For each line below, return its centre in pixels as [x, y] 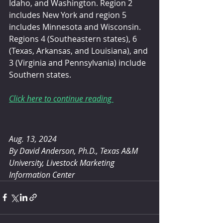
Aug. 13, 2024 [33, 139]
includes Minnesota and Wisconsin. [76, 27]
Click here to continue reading [61, 99]
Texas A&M [120, 151]
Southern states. [40, 75]
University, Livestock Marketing [63, 163]
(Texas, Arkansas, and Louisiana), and [79, 51]
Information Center [42, 174]
